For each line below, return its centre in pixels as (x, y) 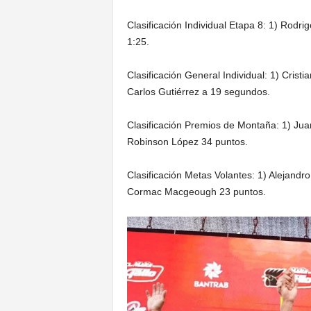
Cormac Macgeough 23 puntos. (196, 191)
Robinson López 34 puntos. (187, 141)
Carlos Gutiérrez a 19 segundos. (198, 91)
